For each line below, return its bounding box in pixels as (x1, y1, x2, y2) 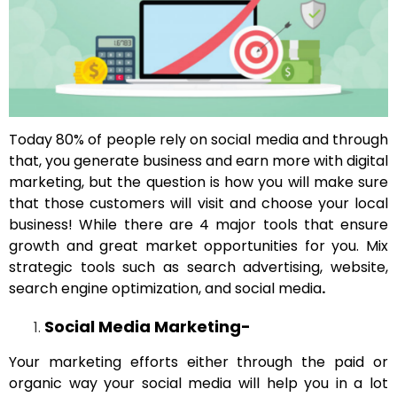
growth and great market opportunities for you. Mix (9, 236, 388, 257)
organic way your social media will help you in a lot (9, 372, 388, 393)
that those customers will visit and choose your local (9, 193, 388, 214)
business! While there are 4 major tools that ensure (9, 214, 388, 236)
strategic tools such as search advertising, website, (9, 257, 388, 278)
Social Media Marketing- (44, 315, 251, 338)
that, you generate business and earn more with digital (9, 151, 388, 172)
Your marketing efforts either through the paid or (9, 351, 388, 372)
